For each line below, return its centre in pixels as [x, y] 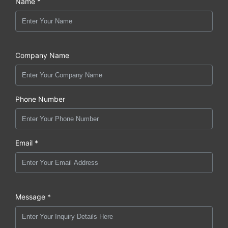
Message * [33, 196]
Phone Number [40, 99]
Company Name [42, 55]
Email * [27, 142]
